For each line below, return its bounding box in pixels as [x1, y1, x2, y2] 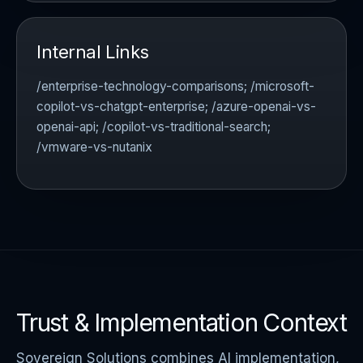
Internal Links [36, 41, 149, 62]
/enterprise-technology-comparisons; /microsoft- [36, 78, 314, 94]
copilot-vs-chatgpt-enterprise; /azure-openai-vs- [36, 98, 316, 114]
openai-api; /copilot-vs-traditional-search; [36, 118, 271, 135]
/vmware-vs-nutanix [36, 139, 152, 155]
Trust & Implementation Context [16, 308, 347, 338]
